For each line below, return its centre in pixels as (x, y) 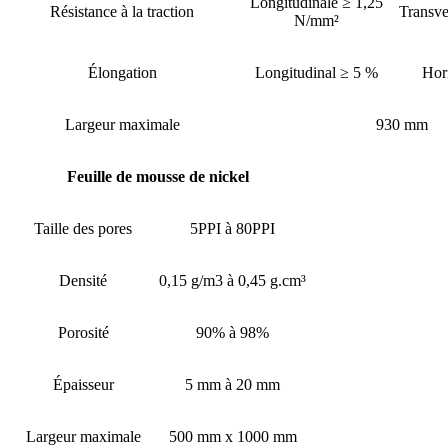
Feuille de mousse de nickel (157, 177)
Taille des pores (83, 229)
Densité (83, 281)
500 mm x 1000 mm (232, 437)
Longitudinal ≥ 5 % (316, 73)
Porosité (83, 333)
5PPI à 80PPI (232, 229)
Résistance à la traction (122, 12)
